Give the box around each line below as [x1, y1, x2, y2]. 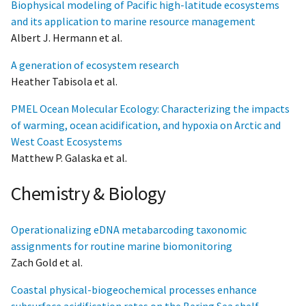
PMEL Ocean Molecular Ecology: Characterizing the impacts [11, 102, 290, 116]
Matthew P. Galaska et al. [11, 151, 127, 165]
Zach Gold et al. [11, 255, 83, 269]
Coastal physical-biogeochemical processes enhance [11, 282, 257, 296]
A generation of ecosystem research [11, 58, 179, 72]
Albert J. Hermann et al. [11, 31, 122, 45]
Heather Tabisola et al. [11, 74, 117, 89]
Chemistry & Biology [11, 181, 166, 206]
